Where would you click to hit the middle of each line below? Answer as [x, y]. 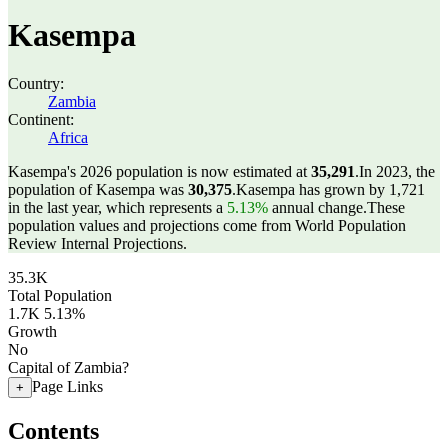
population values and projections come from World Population [207, 225]
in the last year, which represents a [117, 207]
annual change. [317, 207]
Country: [36, 83]
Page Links [67, 386]
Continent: [41, 119]
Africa [68, 137]
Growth [32, 331]
